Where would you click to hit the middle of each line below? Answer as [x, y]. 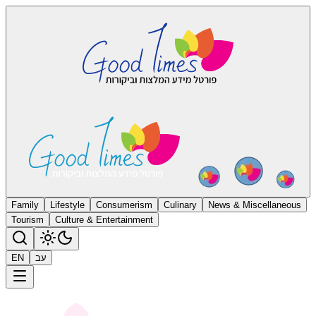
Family [25, 205]
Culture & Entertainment [104, 220]
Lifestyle [67, 205]
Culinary [180, 205]
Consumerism [124, 205]
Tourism [28, 220]
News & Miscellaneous [255, 205]
